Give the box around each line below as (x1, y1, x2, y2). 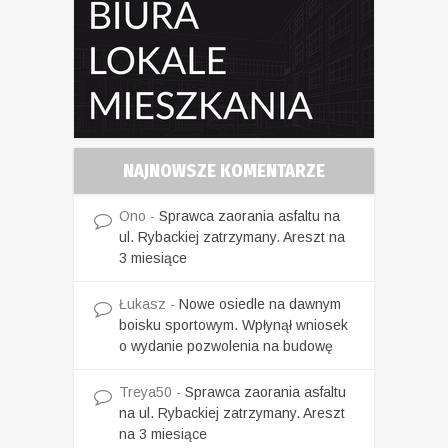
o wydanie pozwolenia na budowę (119, 338, 333, 355)
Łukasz (119, 296, 166, 313)
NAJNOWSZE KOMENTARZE (123, 160, 325, 183)
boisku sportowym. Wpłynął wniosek (119, 317, 348, 334)
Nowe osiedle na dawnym (179, 296, 341, 313)
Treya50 (119, 384, 172, 401)
